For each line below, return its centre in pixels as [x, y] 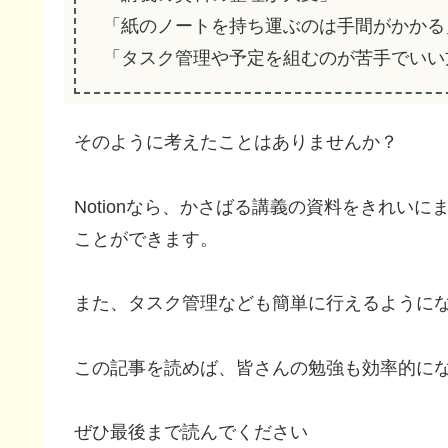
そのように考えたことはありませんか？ [236, 142]
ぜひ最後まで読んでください [191, 431]
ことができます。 [146, 238]
